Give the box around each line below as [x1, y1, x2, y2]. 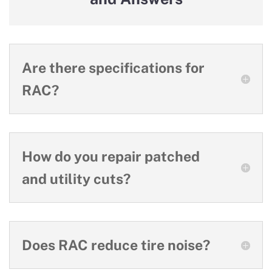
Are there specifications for [22, 59, 205, 76]
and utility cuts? [22, 171, 131, 188]
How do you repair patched [22, 148, 200, 165]
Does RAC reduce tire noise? [22, 237, 210, 254]
